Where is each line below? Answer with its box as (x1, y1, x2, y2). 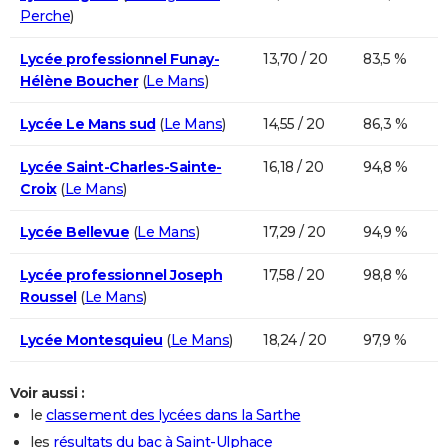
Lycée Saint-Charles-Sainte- (20, 157, 222, 176)
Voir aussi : (10, 383, 84, 402)
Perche (20, 6, 70, 25)
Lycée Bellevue (20, 222, 129, 241)
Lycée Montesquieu (20, 330, 163, 349)
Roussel (20, 287, 77, 306)
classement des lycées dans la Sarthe (45, 405, 301, 424)
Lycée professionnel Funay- (20, 49, 219, 68)
